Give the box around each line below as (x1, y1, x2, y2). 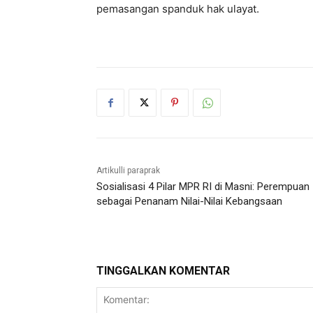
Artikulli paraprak (96, 166, 160, 176)
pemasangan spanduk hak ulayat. (96, 2, 259, 16)
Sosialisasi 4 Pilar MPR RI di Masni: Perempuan (96, 180, 310, 194)
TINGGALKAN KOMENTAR (96, 264, 230, 278)
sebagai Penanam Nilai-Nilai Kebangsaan (96, 195, 282, 208)
